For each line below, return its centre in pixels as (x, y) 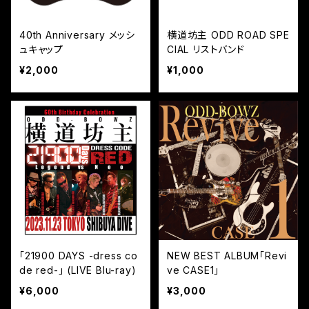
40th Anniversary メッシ (77, 35)
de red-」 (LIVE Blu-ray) (78, 270)
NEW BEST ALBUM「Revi (227, 256)
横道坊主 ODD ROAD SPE (228, 35)
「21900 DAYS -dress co (79, 256)
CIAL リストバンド (206, 50)
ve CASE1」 (193, 270)
